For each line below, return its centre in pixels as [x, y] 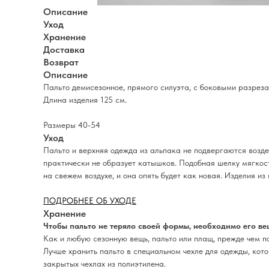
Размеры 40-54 [72, 125]
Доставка [64, 50]
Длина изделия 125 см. [85, 100]
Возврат [61, 62]
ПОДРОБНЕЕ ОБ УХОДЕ [90, 201]
